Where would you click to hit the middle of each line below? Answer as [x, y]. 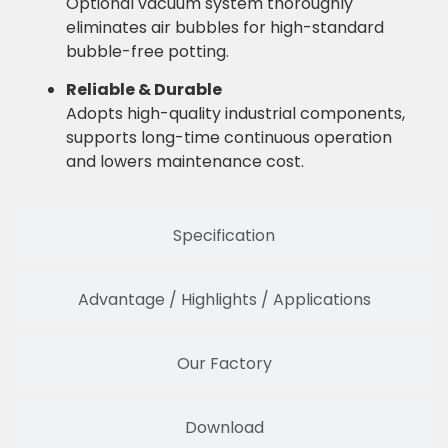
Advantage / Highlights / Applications [224, 299]
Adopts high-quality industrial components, [235, 114]
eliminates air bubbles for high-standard [225, 27]
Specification [224, 235]
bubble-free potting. [147, 51]
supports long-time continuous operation [229, 138]
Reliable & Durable [144, 90]
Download [224, 427]
